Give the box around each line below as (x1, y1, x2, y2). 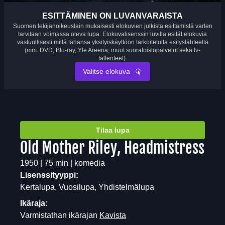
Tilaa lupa (95, 126, 130, 135)
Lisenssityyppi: (20, 171, 78, 180)
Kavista (99, 211, 126, 220)
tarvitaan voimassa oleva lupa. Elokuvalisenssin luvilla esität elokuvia (18, 31, 207, 38)
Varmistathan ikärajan (20, 211, 99, 220)
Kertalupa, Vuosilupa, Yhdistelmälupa (20, 183, 154, 192)
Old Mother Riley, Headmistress (20, 139, 204, 158)
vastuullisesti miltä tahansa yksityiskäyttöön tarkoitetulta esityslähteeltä (17, 39, 208, 46)
